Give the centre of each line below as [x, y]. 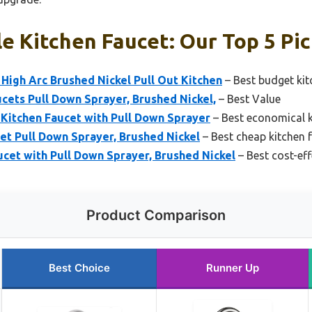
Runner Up [232, 268]
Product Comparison [156, 216]
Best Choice [79, 268]
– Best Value [248, 99]
